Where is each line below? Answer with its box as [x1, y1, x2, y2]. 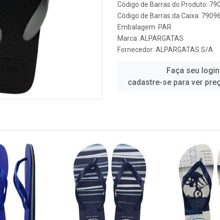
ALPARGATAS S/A [156, 46, 213, 54]
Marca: [117, 34, 140, 42]
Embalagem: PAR [117, 23, 171, 31]
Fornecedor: [117, 46, 156, 54]
